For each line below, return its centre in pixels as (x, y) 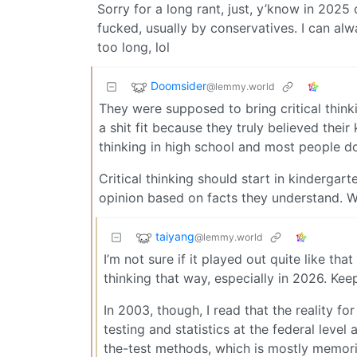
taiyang (175, 236)
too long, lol (133, 47)
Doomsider (178, 85)
